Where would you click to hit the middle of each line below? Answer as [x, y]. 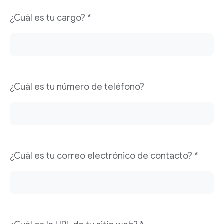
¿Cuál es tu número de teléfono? [77, 87]
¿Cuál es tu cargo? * [51, 18]
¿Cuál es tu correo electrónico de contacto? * [104, 156]
